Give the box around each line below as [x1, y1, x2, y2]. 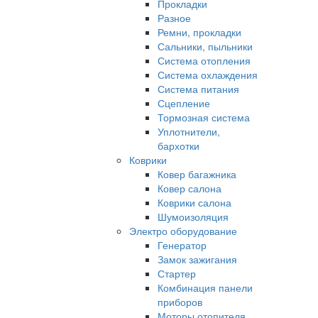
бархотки [158, 138, 199, 153]
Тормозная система [158, 110, 250, 125]
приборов [158, 295, 202, 309]
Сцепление [158, 96, 210, 111]
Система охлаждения [158, 67, 258, 82]
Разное [158, 11, 191, 26]
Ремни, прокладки [158, 25, 241, 40]
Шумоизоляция [158, 209, 229, 224]
